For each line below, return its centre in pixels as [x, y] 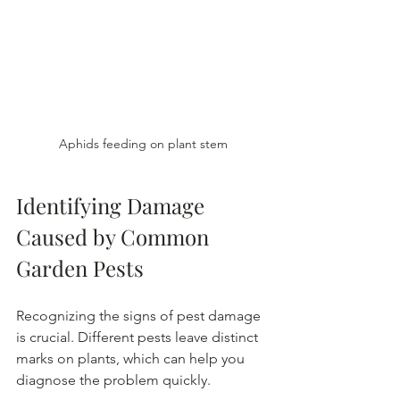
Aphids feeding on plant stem [143, 144]
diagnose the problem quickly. [113, 380]
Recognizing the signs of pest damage [140, 316]
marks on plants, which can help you [132, 359]
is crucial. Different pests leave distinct [139, 337]
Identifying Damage [113, 206]
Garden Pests [80, 268]
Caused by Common [115, 237]
